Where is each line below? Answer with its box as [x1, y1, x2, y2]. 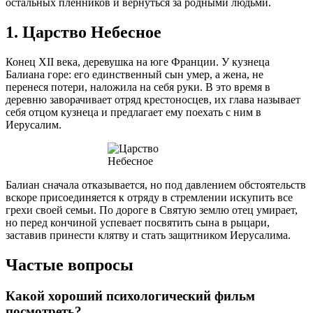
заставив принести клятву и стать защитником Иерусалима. [6, 228, 291, 241]
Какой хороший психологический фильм [6, 288, 255, 303]
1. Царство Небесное [6, 22, 161, 41]
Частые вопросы [6, 255, 133, 274]
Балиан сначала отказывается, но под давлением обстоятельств [6, 178, 306, 191]
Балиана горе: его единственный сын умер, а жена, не [6, 68, 263, 80]
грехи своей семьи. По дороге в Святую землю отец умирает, [6, 203, 298, 216]
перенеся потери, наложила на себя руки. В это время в [6, 80, 270, 93]
